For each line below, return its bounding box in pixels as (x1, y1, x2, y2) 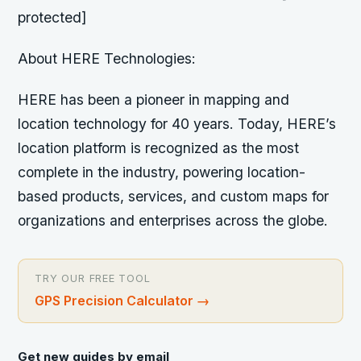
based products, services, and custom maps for (18, 188, 330, 205)
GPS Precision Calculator (35, 293, 194, 309)
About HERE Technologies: (18, 49, 197, 67)
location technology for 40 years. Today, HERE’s (18, 115, 337, 132)
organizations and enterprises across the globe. (18, 212, 329, 229)
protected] (18, 8, 88, 26)
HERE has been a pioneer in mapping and (18, 91, 290, 108)
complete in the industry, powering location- (18, 164, 306, 180)
